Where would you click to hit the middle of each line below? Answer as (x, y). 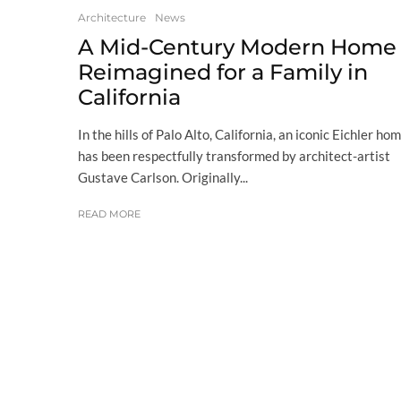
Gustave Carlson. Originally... (163, 177)
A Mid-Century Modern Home (237, 47)
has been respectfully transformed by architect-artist (234, 155)
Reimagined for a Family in (223, 72)
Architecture (112, 17)
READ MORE (109, 213)
